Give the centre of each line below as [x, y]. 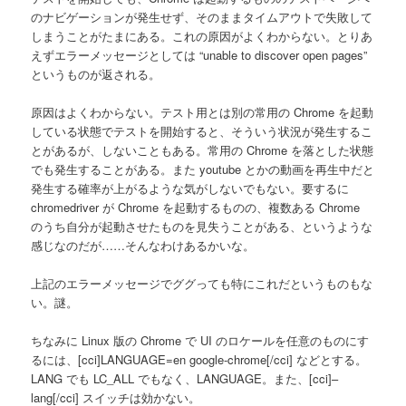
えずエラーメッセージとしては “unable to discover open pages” [199, 54]
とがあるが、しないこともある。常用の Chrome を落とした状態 [203, 150]
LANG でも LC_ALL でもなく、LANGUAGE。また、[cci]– [185, 379]
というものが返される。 [96, 73]
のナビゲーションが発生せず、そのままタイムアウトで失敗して [202, 16]
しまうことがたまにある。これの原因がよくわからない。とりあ [202, 35]
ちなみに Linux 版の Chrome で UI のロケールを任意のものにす [200, 341]
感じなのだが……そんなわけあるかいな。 [143, 245]
